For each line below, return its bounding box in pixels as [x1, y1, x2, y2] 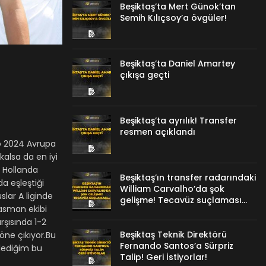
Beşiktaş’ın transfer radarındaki [119, 172, 256, 183]
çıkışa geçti [119, 69, 169, 81]
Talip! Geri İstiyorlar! [119, 251, 207, 263]
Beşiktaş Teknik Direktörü [119, 229, 227, 240]
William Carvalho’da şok [119, 183, 224, 195]
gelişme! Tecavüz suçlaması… [119, 194, 247, 206]
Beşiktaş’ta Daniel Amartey [119, 58, 235, 69]
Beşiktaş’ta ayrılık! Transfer [119, 115, 237, 126]
